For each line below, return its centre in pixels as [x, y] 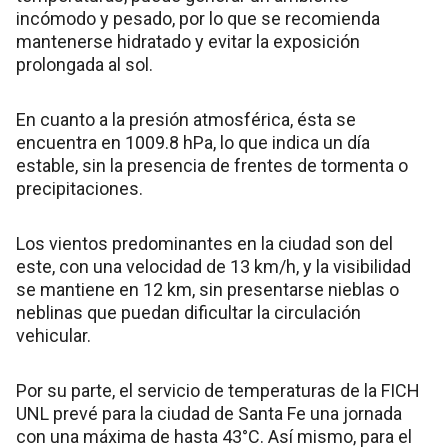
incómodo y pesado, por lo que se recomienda [198, 18]
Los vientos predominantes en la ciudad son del [204, 243]
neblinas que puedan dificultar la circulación [188, 312]
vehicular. [53, 335]
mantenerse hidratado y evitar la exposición [188, 41]
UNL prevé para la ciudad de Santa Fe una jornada [209, 413]
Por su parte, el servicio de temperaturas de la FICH [218, 390]
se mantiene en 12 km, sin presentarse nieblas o [207, 289]
